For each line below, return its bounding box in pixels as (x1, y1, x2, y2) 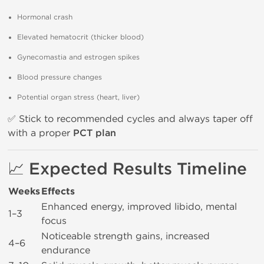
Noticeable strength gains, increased (41, 230, 210, 242)
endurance (41, 245, 90, 256)
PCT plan (73, 127, 116, 139)
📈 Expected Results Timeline (8, 159, 247, 179)
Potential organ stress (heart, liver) (17, 93, 140, 101)
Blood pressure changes (17, 73, 102, 81)
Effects (41, 186, 75, 197)
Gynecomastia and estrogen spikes (17, 53, 140, 61)
